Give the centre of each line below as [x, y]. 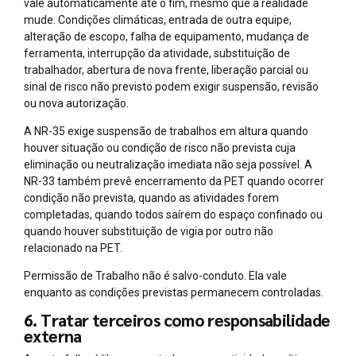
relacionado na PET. [73, 248]
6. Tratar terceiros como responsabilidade [177, 320]
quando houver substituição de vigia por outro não [149, 232]
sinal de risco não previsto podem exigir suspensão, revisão [171, 87]
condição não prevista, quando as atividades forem [151, 198]
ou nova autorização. [76, 104]
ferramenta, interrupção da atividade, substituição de [157, 54]
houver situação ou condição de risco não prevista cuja [160, 148]
